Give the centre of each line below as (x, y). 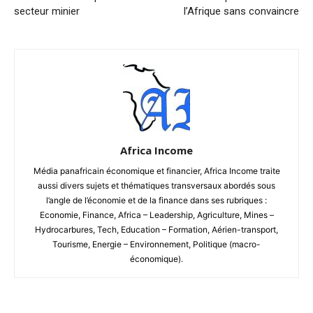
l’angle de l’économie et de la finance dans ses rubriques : (156, 201)
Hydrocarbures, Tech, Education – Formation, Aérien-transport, (156, 230)
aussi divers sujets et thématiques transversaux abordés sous (156, 186)
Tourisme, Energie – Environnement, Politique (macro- (156, 245)
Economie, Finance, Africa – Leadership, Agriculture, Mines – (156, 215)
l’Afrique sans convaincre (241, 12)
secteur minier (47, 12)
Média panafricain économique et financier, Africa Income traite (156, 171)
